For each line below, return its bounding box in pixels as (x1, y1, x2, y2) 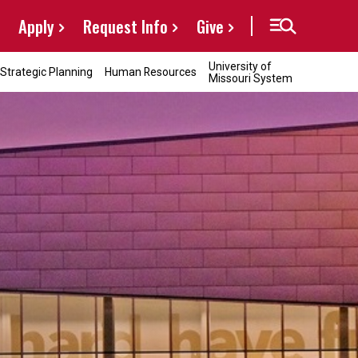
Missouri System (209, 71, 292, 85)
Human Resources (105, 66, 197, 78)
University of (209, 59, 271, 73)
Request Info (83, 14, 168, 38)
